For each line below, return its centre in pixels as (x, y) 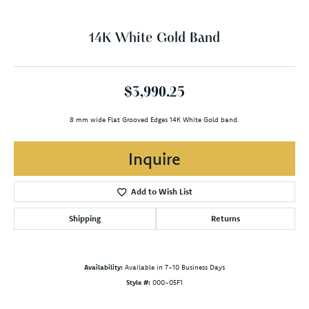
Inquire (154, 158)
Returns (226, 218)
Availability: (103, 267)
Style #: (138, 282)
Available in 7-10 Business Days (175, 267)
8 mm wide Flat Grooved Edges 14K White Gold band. (154, 119)
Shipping (85, 218)
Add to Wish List (161, 191)
